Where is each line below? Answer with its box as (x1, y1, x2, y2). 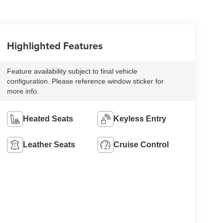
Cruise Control (113, 140, 169, 149)
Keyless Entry (113, 114, 167, 123)
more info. (6, 87, 39, 96)
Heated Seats (22, 114, 73, 123)
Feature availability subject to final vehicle (6, 67, 137, 76)
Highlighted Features (6, 38, 103, 53)
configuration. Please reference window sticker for (6, 77, 164, 86)
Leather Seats (22, 140, 75, 149)
